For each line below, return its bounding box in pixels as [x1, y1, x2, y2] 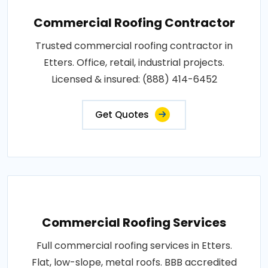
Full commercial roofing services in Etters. [36, 238, 232, 252]
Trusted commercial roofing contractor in [35, 38, 233, 53]
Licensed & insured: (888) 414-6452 [51, 72, 217, 86]
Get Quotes [95, 108, 149, 121]
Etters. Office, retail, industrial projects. [44, 55, 224, 69]
